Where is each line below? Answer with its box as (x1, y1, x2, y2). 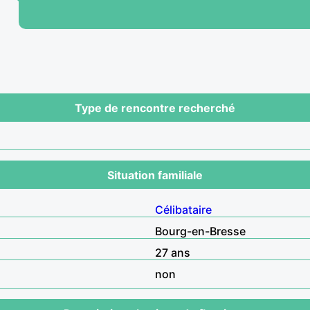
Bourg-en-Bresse (155, 224, 246, 238)
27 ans (155, 245, 190, 259)
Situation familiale (107, 167, 203, 182)
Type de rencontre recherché (75, 100, 235, 115)
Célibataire (155, 202, 212, 217)
